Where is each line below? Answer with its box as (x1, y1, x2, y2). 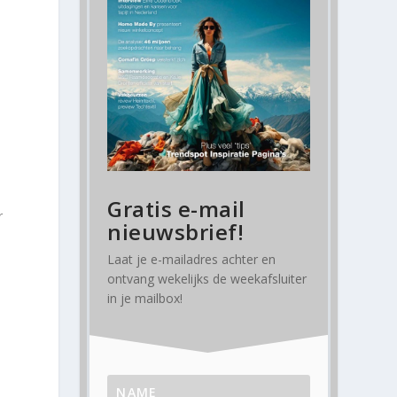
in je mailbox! (107, 290, 183, 307)
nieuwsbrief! (107, 217, 245, 247)
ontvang (107, 270, 159, 288)
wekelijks (158, 270, 210, 288)
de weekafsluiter (209, 270, 307, 288)
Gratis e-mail (107, 194, 245, 224)
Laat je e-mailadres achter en (107, 251, 276, 269)
